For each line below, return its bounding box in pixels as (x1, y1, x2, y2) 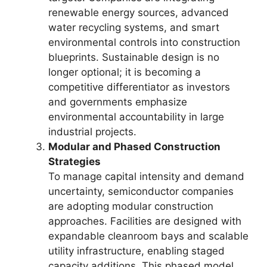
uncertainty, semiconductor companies (48, 185, 234, 197)
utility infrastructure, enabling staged (48, 245, 225, 257)
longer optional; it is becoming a (48, 66, 201, 78)
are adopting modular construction (48, 200, 213, 212)
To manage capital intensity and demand (48, 170, 244, 182)
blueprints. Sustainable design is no (48, 51, 219, 63)
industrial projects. (48, 126, 136, 138)
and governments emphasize (48, 96, 187, 108)
